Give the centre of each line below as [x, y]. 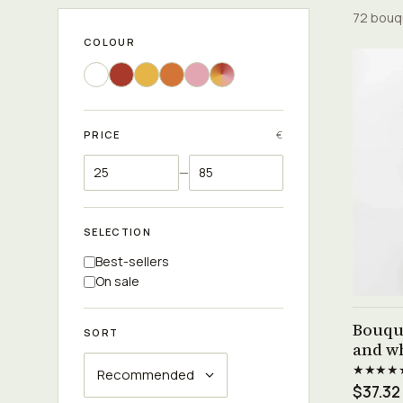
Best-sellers [132, 261]
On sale [117, 281]
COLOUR [109, 42]
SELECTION [117, 232]
